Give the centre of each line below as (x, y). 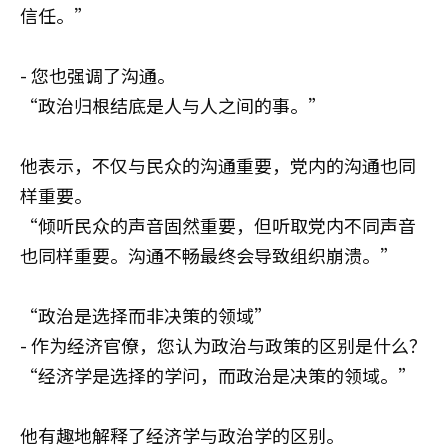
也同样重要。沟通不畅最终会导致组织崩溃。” (209, 255)
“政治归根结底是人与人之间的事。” (173, 105)
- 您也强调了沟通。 (97, 75)
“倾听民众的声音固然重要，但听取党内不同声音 (218, 225)
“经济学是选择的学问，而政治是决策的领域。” (218, 375)
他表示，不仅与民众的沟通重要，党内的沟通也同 (218, 165)
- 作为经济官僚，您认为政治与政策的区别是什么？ (223, 345)
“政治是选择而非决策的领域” (146, 315)
